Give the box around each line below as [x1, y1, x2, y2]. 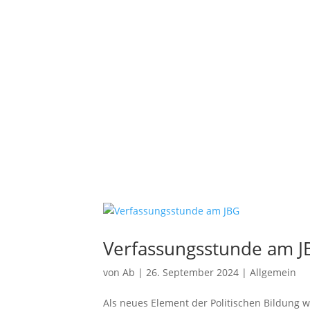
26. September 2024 [146, 266, 239, 279]
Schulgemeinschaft [199, 21, 289, 35]
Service [147, 73, 181, 87]
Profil [147, 21, 171, 35]
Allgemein [250, 266, 297, 279]
